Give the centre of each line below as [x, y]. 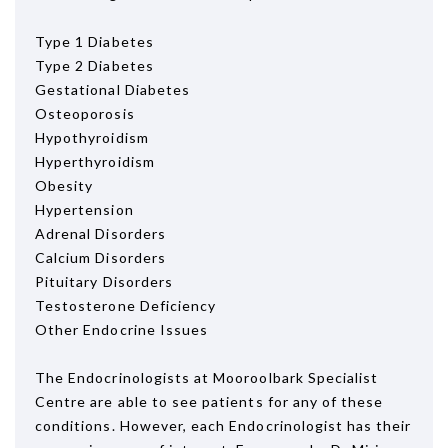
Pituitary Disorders [104, 281]
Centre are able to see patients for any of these [209, 401]
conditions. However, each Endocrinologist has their [223, 425]
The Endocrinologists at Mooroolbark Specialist [207, 377]
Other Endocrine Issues [122, 329]
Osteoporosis [85, 113]
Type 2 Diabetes [94, 65]
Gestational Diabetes [112, 89]
